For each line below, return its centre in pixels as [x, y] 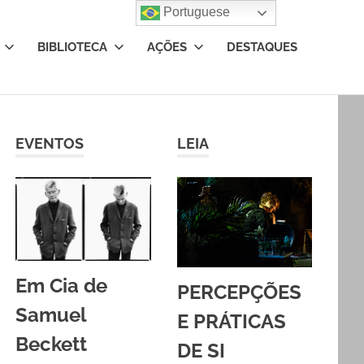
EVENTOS [50, 143]
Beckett [52, 344]
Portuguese [195, 12]
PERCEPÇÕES [239, 292]
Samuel [51, 314]
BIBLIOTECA [72, 47]
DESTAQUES [262, 47]
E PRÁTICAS [231, 321]
